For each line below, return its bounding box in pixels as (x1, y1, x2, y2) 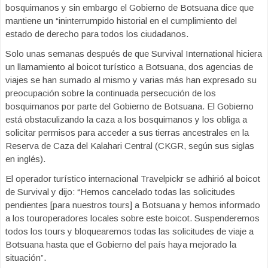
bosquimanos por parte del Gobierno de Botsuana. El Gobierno (5, 101, 254, 112)
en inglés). (5, 154, 45, 165)
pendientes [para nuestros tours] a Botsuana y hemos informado (5, 200, 260, 211)
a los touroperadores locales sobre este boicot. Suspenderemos (5, 213, 260, 224)
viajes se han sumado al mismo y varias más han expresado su (5, 75, 257, 86)
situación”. (5, 252, 46, 263)
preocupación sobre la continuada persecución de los (5, 88, 216, 99)
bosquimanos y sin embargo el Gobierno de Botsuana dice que (5, 2, 254, 13)
